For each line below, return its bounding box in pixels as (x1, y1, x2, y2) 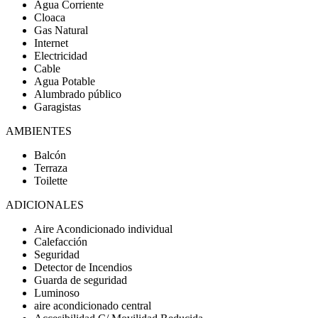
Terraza (34, 162, 67, 174)
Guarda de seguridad (34, 274, 127, 286)
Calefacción (34, 236, 87, 248)
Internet (34, 37, 68, 49)
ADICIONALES (6, 199, 84, 211)
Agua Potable (34, 75, 95, 87)
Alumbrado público (34, 88, 121, 100)
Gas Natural (34, 24, 88, 36)
